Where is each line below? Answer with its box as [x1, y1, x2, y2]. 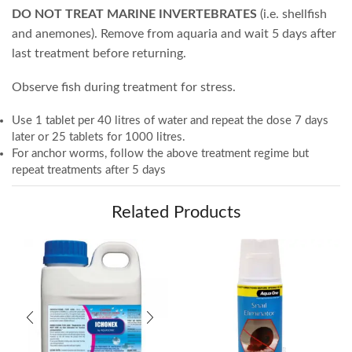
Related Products [111, 203, 241, 221]
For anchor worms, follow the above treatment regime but [12, 147, 309, 159]
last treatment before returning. [12, 46, 186, 60]
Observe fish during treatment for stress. [12, 81, 236, 94]
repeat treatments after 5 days [12, 163, 166, 176]
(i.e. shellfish [257, 7, 327, 20]
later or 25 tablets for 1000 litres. [12, 130, 185, 143]
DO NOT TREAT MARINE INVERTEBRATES [12, 7, 257, 20]
